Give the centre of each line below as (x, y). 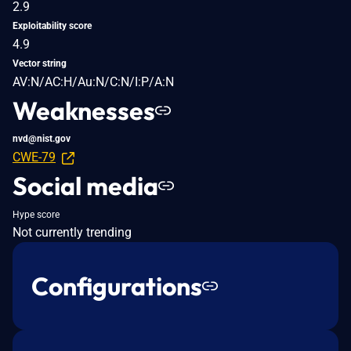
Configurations (117, 286)
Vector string (40, 63)
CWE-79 (34, 157)
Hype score (36, 214)
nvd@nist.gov (42, 138)
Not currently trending (72, 232)
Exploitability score (52, 25)
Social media (85, 185)
